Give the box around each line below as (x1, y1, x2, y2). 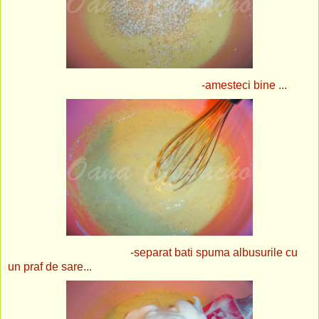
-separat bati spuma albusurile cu (8, 246, 298, 258)
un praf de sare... (8, 260, 92, 273)
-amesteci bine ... (8, 78, 287, 91)
